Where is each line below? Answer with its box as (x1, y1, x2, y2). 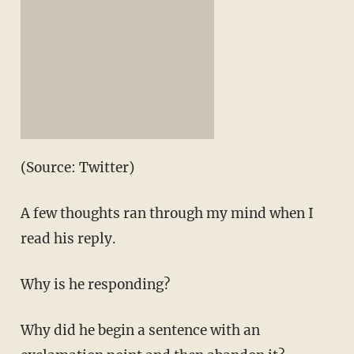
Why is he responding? (20, 276, 170, 294)
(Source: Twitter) (20, 159, 134, 177)
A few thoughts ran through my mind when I (20, 205, 314, 223)
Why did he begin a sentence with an (20, 322, 260, 340)
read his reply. (20, 230, 116, 248)
